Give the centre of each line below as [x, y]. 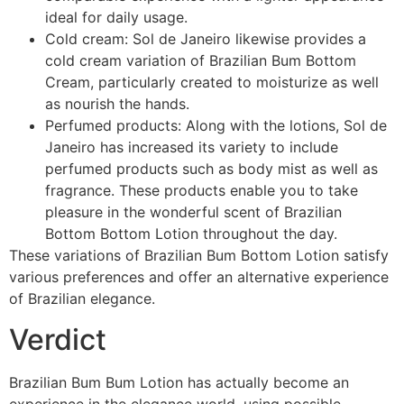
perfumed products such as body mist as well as [211, 169]
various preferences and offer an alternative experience [199, 277]
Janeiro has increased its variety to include [192, 147]
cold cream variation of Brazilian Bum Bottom [201, 61]
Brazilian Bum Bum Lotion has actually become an [179, 382]
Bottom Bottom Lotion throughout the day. [191, 234]
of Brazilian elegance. [82, 299]
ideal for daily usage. [116, 18]
